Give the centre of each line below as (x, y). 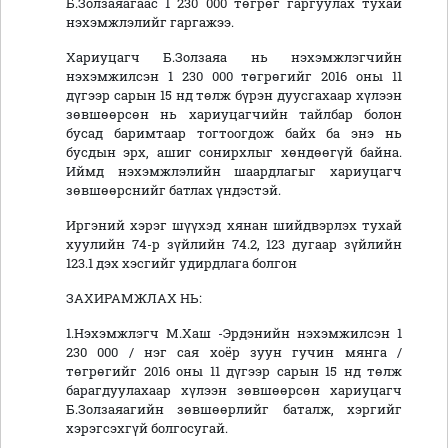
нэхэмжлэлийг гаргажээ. (150, 22)
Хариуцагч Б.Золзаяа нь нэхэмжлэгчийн (234, 57)
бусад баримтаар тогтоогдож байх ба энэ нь (234, 133)
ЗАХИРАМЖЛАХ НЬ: (134, 298)
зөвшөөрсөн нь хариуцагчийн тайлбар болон (234, 114)
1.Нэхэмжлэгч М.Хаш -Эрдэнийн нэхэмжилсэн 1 (234, 333)
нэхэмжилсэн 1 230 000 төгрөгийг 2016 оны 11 (234, 76)
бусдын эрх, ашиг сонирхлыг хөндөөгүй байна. (234, 152)
